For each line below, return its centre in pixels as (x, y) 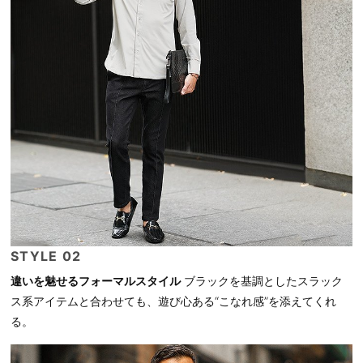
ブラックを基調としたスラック (262, 281)
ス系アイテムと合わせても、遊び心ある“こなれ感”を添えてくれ (173, 301)
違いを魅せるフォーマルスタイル (96, 281)
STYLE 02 (46, 256)
